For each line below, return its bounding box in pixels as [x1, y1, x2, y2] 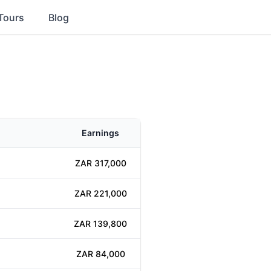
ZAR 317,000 [74, 158, 126, 168]
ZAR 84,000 [76, 249, 125, 259]
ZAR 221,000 [74, 188, 127, 198]
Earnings [82, 128, 119, 138]
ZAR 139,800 [74, 218, 127, 229]
